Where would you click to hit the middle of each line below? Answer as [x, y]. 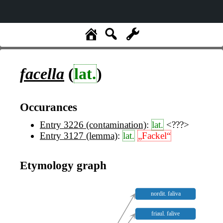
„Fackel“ [154, 136]
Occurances [49, 107]
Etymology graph [63, 165]
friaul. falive [166, 214]
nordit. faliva [166, 194]
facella [42, 74]
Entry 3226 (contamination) [93, 125]
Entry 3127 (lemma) [79, 136]
